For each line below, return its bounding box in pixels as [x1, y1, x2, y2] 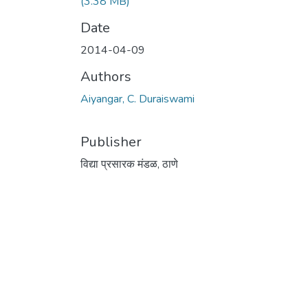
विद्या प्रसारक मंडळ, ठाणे [80, 156, 178, 172]
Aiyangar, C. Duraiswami [80, 91, 195, 107]
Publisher [80, 132, 142, 151]
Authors [80, 67, 131, 86]
